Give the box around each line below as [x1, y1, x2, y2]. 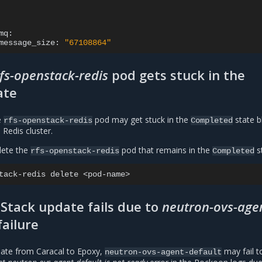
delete [50, 169, 78, 179]
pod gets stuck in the [108, 65, 245, 84]
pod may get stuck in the [92, 113, 191, 125]
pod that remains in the [119, 144, 212, 156]
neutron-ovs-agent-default [105, 247, 222, 257]
